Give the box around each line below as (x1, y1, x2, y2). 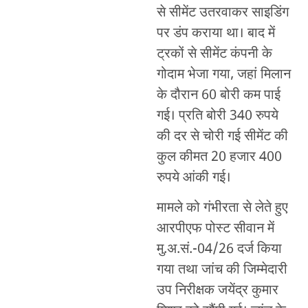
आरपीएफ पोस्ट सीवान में (156, 220, 274, 239)
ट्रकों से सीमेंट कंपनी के (156, 45, 272, 63)
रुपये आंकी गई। (156, 169, 231, 187)
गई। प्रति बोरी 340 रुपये (156, 107, 278, 125)
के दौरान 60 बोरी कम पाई (156, 87, 280, 104)
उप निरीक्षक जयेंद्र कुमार (156, 282, 278, 300)
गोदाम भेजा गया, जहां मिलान (156, 66, 291, 84)
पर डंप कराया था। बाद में (156, 25, 275, 43)
